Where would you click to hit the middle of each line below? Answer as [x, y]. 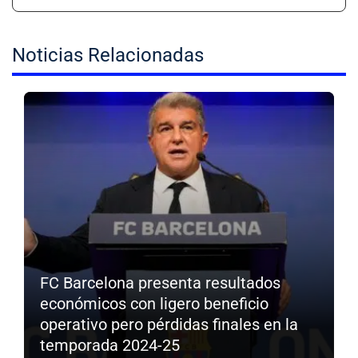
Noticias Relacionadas [108, 55]
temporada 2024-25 [110, 345]
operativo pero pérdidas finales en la [169, 324]
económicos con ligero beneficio [154, 303]
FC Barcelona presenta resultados [160, 282]
